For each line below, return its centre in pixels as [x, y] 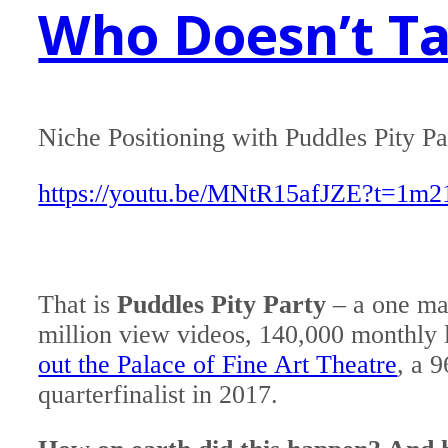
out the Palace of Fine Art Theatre [218, 364]
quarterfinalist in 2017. [158, 394]
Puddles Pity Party [222, 304]
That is [78, 304]
